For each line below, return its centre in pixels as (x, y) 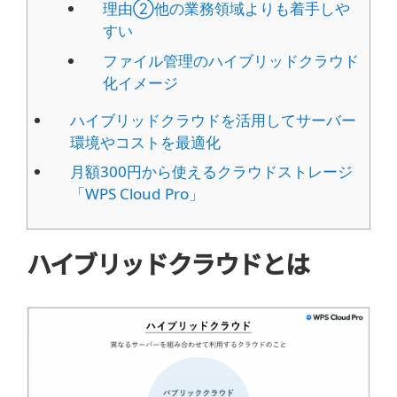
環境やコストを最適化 (145, 142)
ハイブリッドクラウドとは (168, 263)
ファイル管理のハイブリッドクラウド (231, 60)
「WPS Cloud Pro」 (136, 194)
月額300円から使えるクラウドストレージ (211, 172)
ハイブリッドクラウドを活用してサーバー (213, 120)
